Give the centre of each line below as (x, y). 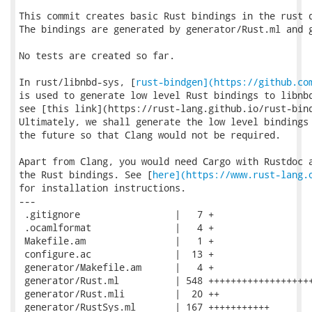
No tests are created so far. (97, 55)
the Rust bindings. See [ (86, 174)
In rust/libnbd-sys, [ (77, 82)
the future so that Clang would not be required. (150, 135)
